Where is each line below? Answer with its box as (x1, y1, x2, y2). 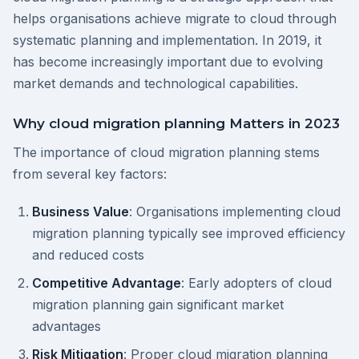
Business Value (32, 204, 129, 220)
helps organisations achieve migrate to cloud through (13, 10, 337, 27)
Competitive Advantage (32, 275, 181, 292)
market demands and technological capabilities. (13, 75, 298, 92)
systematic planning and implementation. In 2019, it (13, 32, 321, 49)
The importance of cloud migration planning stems (13, 144, 320, 161)
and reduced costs (32, 247, 144, 264)
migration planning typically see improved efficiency (32, 225, 345, 242)
